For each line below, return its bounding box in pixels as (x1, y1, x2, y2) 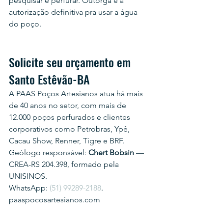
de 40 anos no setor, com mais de (9, 101, 128, 110)
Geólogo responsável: (9, 148, 88, 157)
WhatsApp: (9, 183, 50, 192)
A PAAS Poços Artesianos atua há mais (9, 89, 145, 98)
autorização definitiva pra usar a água (9, 7, 139, 17)
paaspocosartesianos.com (9, 195, 100, 204)
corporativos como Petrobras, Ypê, (9, 124, 132, 134)
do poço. (9, 19, 41, 28)
